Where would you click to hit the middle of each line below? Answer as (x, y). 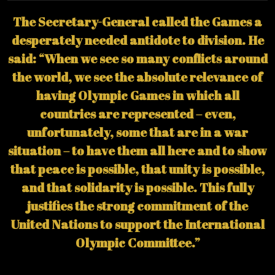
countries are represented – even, (137, 114)
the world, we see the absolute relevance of (137, 77)
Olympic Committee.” (137, 242)
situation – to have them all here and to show (137, 150)
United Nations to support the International (137, 224)
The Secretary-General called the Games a (137, 21)
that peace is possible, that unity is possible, (137, 169)
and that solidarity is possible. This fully (137, 187)
